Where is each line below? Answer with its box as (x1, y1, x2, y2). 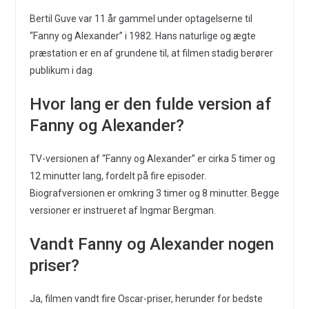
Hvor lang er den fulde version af (29, 94, 272, 114)
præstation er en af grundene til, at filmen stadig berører (29, 48, 273, 59)
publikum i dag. (29, 65, 94, 76)
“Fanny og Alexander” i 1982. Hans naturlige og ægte (29, 30, 256, 41)
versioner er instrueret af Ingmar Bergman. (29, 205, 216, 216)
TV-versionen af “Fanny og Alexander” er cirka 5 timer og (29, 153, 275, 164)
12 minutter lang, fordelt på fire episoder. (29, 170, 206, 181)
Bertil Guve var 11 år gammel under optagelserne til (29, 13, 252, 24)
